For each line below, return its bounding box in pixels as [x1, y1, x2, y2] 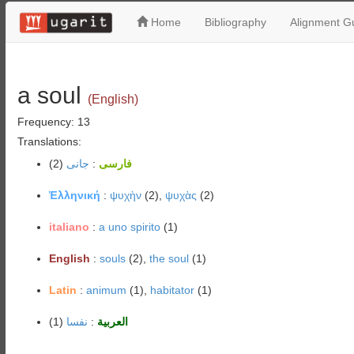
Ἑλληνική [48, 189, 100, 201]
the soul [149, 252, 189, 265]
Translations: [17, 135, 81, 148]
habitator [149, 284, 194, 296]
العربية [96, 315, 128, 328]
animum [85, 284, 126, 296]
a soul [17, 82, 81, 108]
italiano [48, 220, 89, 233]
